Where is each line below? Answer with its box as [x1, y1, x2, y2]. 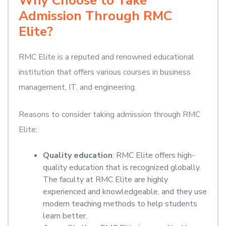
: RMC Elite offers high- [112, 149, 195, 161]
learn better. [43, 210, 87, 221]
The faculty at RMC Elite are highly [43, 174, 168, 185]
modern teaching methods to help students [43, 198, 197, 209]
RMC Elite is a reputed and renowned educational [19, 51, 194, 63]
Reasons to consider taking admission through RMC [19, 108, 200, 120]
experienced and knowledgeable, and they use [43, 186, 207, 197]
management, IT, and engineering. [19, 81, 136, 93]
